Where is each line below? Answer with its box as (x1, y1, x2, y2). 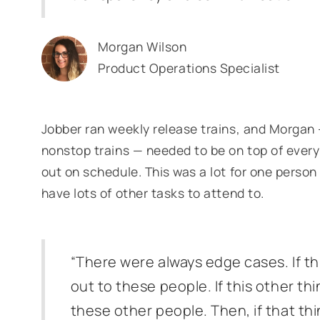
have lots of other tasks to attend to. (41, 184, 264, 201)
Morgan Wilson (97, 38, 187, 55)
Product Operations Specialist (97, 59, 280, 76)
